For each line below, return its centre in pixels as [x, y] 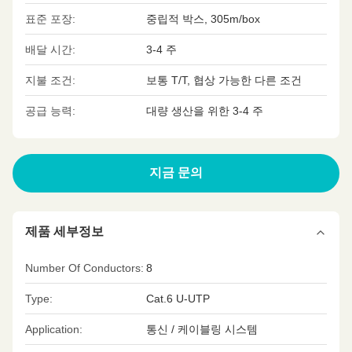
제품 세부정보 [64, 231]
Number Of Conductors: [84, 268]
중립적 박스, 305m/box [203, 19]
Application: [54, 329]
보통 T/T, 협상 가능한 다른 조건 [224, 80]
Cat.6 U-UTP [178, 299]
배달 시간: [50, 49]
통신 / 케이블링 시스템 [202, 329]
